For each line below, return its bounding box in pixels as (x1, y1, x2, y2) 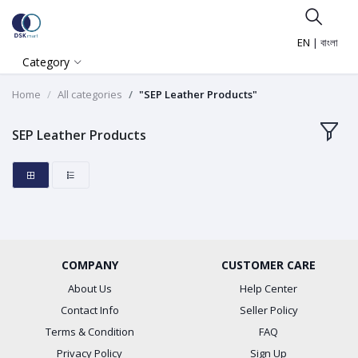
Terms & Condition (45, 324, 134, 340)
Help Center (240, 281, 297, 296)
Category (22, 54, 70, 70)
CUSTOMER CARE (221, 257, 316, 273)
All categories (58, 87, 122, 101)
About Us (67, 281, 112, 296)
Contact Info (60, 303, 119, 318)
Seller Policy (239, 303, 298, 318)
